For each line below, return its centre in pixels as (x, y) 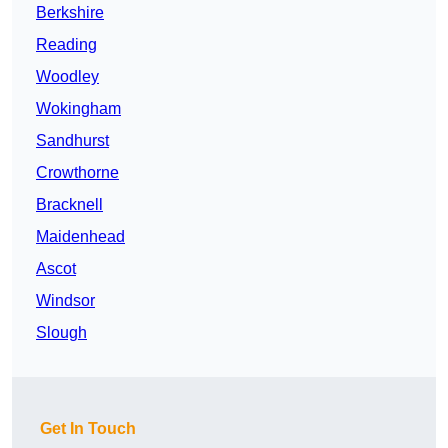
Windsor (65, 301)
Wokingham (78, 109)
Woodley (67, 77)
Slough (61, 333)
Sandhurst (72, 141)
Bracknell (69, 205)
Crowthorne (77, 173)
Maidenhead (80, 237)
